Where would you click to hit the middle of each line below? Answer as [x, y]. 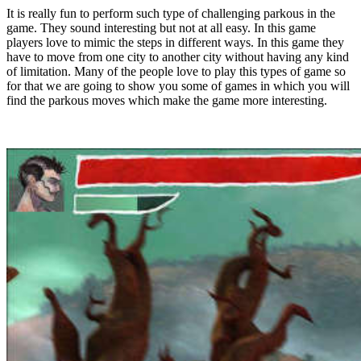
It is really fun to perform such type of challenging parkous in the [171, 13]
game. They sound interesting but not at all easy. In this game [161, 27]
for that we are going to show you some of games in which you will [178, 85]
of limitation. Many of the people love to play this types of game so [176, 71]
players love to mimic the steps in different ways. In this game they [175, 42]
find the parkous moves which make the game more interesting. [167, 100]
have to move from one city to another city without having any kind [178, 56]
